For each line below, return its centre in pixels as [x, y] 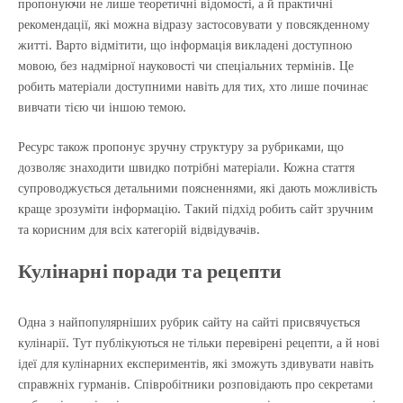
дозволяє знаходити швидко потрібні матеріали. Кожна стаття [186, 167]
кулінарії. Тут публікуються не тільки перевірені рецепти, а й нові [199, 342]
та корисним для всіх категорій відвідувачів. [139, 229]
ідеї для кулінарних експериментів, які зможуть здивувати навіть [196, 363]
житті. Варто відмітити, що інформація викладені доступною [185, 45]
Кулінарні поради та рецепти [150, 270]
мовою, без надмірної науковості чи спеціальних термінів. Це [186, 65]
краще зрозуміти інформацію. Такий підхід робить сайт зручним [196, 208]
